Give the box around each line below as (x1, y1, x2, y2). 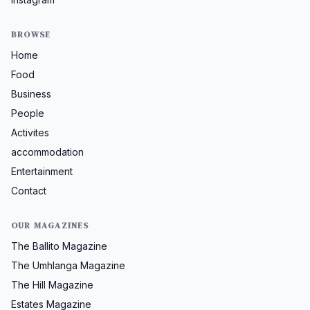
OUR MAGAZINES (11, 220, 89, 232)
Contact (11, 185, 46, 197)
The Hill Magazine (11, 279, 93, 291)
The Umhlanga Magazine (11, 259, 125, 272)
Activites (11, 127, 49, 139)
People (11, 107, 44, 120)
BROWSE (11, 29, 51, 41)
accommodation (11, 146, 84, 158)
